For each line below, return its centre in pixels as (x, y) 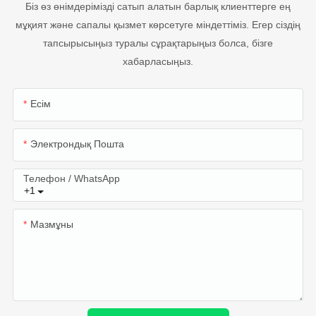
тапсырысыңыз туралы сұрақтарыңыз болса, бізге (158, 43)
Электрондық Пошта (77, 144)
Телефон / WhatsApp (71, 179)
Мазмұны (51, 225)
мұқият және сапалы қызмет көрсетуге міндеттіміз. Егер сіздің (158, 25)
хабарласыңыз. (158, 62)
